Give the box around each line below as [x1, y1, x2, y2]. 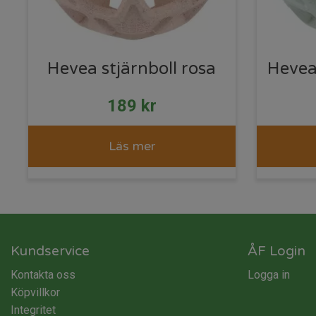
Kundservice [11, 242, 90, 259]
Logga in [248, 267, 290, 281]
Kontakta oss [11, 267, 75, 281]
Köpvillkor [11, 285, 60, 299]
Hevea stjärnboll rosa [47, 58, 217, 79]
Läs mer [108, 138, 155, 154]
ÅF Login [248, 242, 305, 259]
